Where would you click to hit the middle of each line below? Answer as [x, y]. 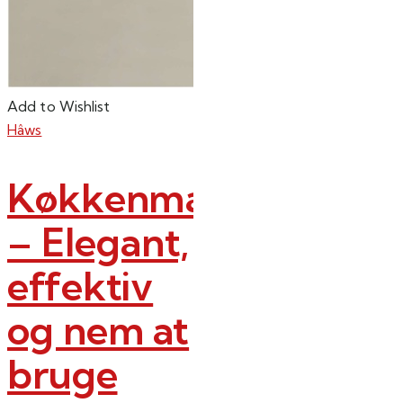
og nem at [99, 329]
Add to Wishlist [59, 107]
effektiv [81, 285]
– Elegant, [98, 241]
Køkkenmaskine [154, 197]
